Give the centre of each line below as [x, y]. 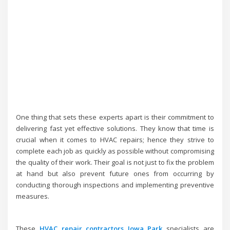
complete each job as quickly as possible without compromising [115, 151]
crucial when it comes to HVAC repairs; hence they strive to [115, 140]
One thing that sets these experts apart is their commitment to [115, 117]
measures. [33, 196]
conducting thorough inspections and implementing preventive [115, 185]
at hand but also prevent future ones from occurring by [115, 174]
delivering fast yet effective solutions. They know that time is [115, 129]
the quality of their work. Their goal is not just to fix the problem [115, 162]
